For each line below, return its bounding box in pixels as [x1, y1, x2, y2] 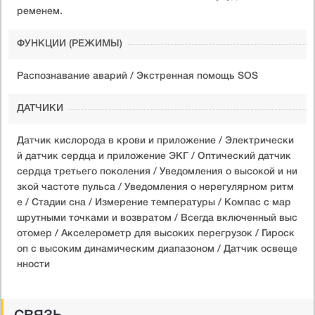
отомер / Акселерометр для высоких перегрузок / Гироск [17, 229, 295, 238]
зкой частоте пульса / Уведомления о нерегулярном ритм [17, 182, 294, 192]
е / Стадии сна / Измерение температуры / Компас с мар [17, 198, 291, 207]
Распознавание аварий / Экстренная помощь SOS [17, 71, 258, 81]
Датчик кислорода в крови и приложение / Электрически [17, 136, 294, 146]
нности [17, 259, 50, 269]
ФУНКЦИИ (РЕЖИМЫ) [17, 39, 122, 49]
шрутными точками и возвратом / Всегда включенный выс [17, 213, 297, 223]
